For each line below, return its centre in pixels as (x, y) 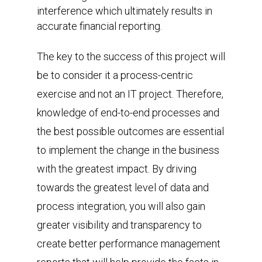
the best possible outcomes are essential (130, 131)
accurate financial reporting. (99, 26)
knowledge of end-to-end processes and (128, 112)
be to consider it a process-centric (115, 75)
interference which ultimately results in (124, 11)
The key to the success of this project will (131, 56)
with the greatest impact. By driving (116, 168)
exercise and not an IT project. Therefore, (130, 94)
